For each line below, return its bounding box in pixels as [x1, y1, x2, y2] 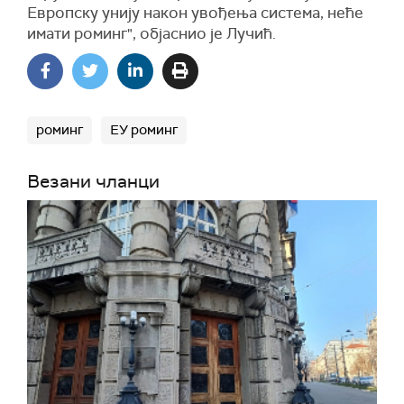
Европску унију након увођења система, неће [27, 3, 363, 23]
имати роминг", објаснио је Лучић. [27, 23, 276, 43]
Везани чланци [27, 170, 160, 193]
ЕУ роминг [110, 121, 178, 139]
